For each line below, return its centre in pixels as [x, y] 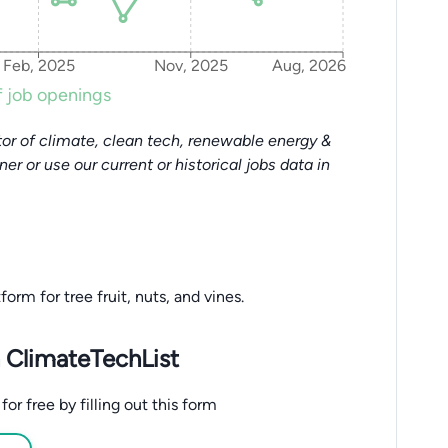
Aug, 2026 [308, 66]
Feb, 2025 [38, 66]
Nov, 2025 [190, 66]
